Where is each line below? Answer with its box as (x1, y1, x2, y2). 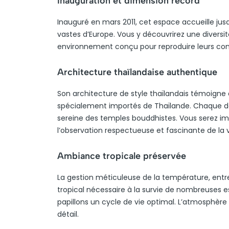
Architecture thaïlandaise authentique (57, 66, 217, 78)
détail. (57, 209, 79, 219)
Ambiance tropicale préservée (57, 150, 186, 162)
